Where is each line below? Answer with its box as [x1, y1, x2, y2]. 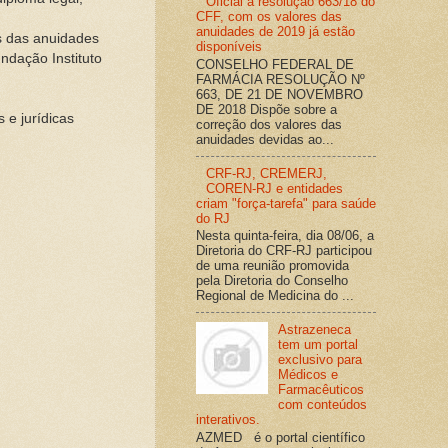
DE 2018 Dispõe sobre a [196, 101, 337, 117]
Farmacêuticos [278, 382, 365, 398]
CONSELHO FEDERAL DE [196, 56, 354, 72]
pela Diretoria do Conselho [196, 273, 348, 289]
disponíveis [196, 39, 262, 55]
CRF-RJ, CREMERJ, [206, 165, 328, 181]
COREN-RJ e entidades [206, 180, 344, 196]
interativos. [196, 412, 260, 428]
